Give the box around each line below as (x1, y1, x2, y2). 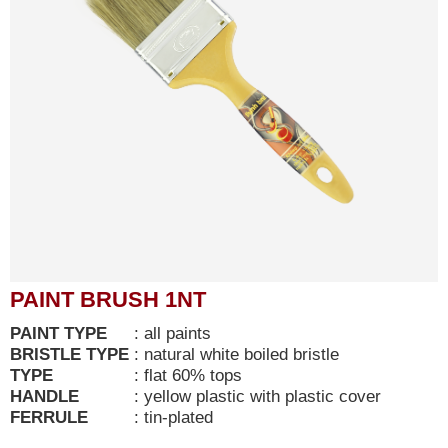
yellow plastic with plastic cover (144, 386, 381, 407)
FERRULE (10, 407, 88, 428)
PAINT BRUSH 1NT (10, 287, 206, 313)
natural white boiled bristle (144, 344, 344, 365)
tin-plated (144, 407, 213, 428)
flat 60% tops (144, 365, 242, 386)
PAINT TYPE (10, 323, 107, 344)
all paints (144, 323, 216, 344)
